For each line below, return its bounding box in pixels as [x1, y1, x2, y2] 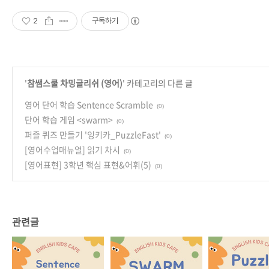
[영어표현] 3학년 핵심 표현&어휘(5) [25, 159, 151, 171]
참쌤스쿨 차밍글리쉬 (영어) [27, 77, 122, 89]
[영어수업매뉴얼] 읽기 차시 [25, 144, 120, 156]
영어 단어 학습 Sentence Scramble [25, 98, 153, 110]
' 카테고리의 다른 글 [122, 77, 193, 89]
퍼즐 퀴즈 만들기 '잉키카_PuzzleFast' [25, 128, 161, 141]
